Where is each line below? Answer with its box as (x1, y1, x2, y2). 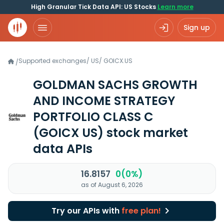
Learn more (157, 2, 193, 11)
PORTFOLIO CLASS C (33, 108, 153, 125)
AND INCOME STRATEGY (33, 92, 175, 109)
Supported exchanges (18, 56, 86, 65)
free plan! (121, 205, 161, 216)
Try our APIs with (51, 205, 121, 216)
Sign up (183, 22, 210, 32)
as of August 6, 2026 (81, 180, 143, 189)
